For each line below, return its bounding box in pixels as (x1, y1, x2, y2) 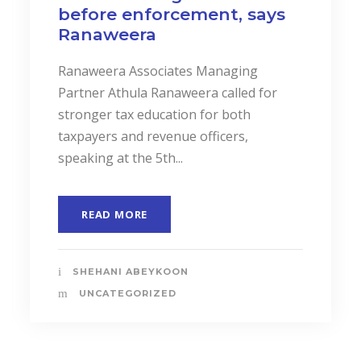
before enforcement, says (58, 3, 285, 24)
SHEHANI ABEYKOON (73, 265, 189, 277)
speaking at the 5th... (58, 148, 183, 167)
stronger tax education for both (58, 105, 251, 123)
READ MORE (81, 206, 148, 222)
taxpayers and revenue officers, (58, 127, 248, 145)
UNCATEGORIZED (79, 287, 176, 299)
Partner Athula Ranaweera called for (58, 83, 277, 102)
